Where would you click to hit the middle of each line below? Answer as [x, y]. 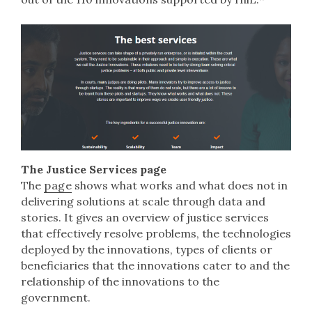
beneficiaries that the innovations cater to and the [155, 265]
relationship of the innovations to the [120, 281]
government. [57, 297]
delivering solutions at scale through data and [143, 201]
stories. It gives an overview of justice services [145, 217]
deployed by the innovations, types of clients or [147, 249]
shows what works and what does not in [180, 185]
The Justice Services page [94, 169]
